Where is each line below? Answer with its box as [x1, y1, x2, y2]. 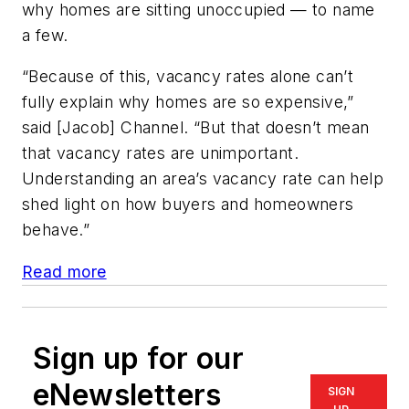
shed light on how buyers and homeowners [22, 194, 354, 215]
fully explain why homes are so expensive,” [22, 92, 354, 112]
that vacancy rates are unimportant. [22, 143, 299, 163]
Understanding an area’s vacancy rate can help [22, 169, 383, 189]
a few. [22, 25, 68, 45]
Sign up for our [33, 340, 244, 376]
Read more [22, 261, 107, 281]
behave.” [22, 220, 90, 240]
